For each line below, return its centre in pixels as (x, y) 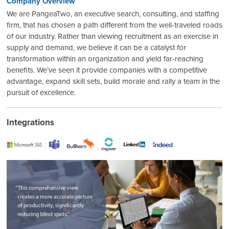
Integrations (30, 123)
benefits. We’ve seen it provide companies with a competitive (107, 70)
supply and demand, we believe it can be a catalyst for (96, 48)
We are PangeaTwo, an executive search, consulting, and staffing (113, 14)
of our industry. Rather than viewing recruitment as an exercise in (112, 37)
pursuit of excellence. (41, 93)
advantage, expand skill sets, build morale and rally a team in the (113, 82)
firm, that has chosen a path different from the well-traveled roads (114, 25)
